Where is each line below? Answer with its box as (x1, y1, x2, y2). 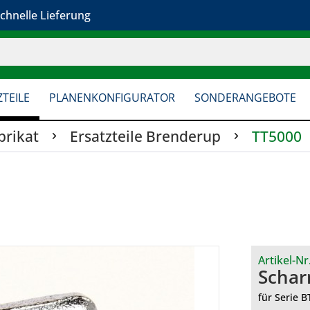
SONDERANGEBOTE (194, 90, 296, 105)
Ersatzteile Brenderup (70, 127, 221, 146)
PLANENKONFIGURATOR (48, 90, 175, 105)
